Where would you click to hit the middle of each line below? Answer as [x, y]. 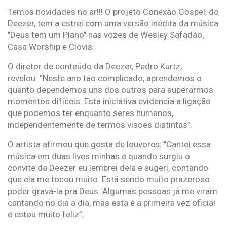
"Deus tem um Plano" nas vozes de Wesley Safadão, [106, 35]
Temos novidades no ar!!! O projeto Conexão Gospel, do [113, 11]
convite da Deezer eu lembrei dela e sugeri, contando [108, 167]
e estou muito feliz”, [46, 214]
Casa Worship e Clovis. [51, 46]
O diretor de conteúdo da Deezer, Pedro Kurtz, [95, 66]
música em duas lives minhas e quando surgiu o [99, 156]
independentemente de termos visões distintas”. [100, 124]
